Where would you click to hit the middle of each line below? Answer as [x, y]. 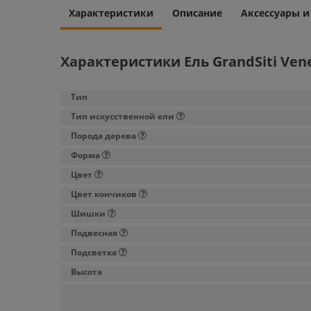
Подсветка [94, 252]
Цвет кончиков [104, 194]
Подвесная [94, 233]
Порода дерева [103, 136]
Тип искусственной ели [123, 116]
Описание [197, 13]
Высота [86, 272]
